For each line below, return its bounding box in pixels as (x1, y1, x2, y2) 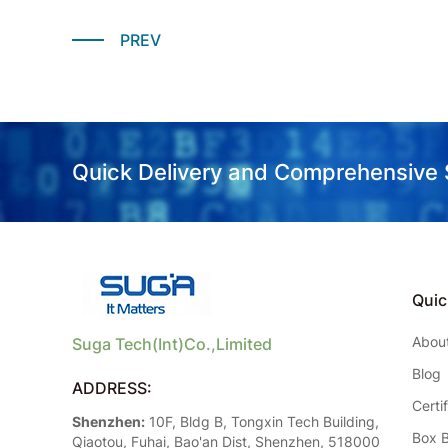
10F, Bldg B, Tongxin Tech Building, (145, 413, 379, 430)
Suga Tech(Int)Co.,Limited (72, 334, 272, 354)
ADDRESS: (72, 378, 152, 398)
